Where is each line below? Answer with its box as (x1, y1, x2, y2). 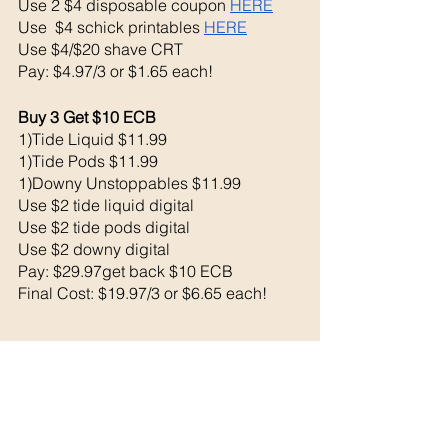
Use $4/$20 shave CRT (18, 38, 183, 59)
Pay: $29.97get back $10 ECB (18, 260, 233, 281)
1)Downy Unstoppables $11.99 (18, 172, 245, 193)
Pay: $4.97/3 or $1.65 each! (18, 60, 213, 81)
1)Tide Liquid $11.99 (18, 128, 167, 149)
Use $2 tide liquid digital (18, 194, 198, 215)
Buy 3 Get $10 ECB (18, 106, 160, 127)
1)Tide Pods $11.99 (18, 150, 158, 171)
